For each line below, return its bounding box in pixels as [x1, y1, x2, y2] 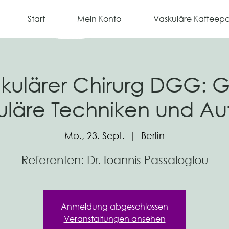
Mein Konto [77, 13, 121, 24]
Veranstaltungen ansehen [63, 213, 166, 224]
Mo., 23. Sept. [64, 130, 125, 141]
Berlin [141, 130, 165, 141]
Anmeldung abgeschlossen [61, 201, 168, 212]
